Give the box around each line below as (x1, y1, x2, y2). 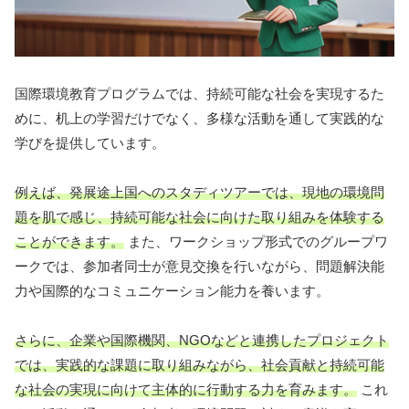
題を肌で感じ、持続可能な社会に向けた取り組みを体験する (15, 208, 384, 225)
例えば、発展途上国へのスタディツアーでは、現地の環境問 (15, 184, 384, 200)
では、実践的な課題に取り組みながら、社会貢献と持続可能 (15, 356, 384, 372)
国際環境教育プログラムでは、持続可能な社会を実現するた (15, 85, 384, 101)
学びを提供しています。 (15, 134, 165, 151)
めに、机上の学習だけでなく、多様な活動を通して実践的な (15, 110, 384, 126)
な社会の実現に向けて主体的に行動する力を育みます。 (15, 381, 357, 397)
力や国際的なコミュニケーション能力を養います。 (15, 282, 330, 299)
